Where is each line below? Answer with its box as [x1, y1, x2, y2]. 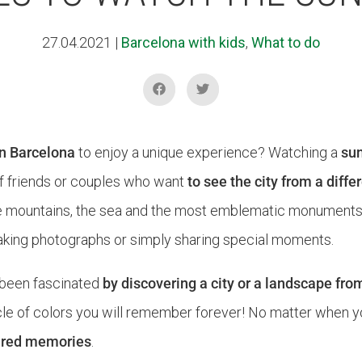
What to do [251, 34, 320, 51]
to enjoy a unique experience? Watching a [75, 144, 342, 161]
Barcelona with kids [121, 34, 246, 51]
